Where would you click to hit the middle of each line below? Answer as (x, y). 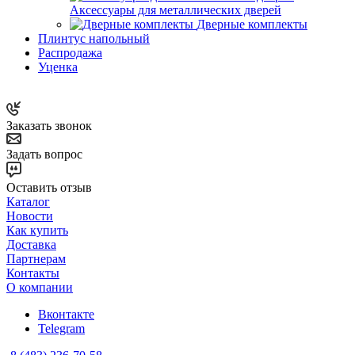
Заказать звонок (49, 125)
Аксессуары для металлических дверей (176, 10)
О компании (40, 287)
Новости (30, 216)
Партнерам (36, 258)
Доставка (31, 244)
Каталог (28, 201)
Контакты (33, 273)
